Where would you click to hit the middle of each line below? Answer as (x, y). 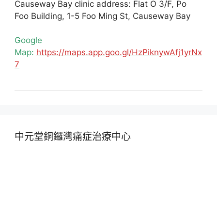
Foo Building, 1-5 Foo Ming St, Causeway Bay (102, 16)
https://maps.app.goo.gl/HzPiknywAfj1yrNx (119, 53)
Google (28, 40)
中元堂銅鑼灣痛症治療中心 (73, 137)
